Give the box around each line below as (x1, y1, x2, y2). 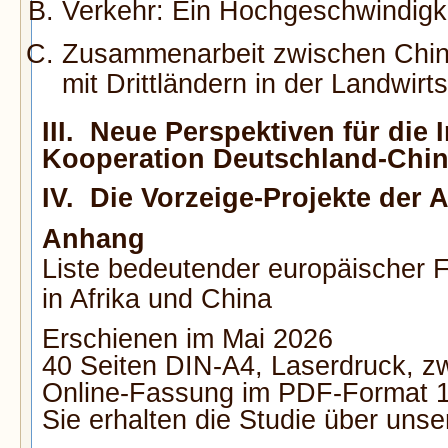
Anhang (42, 224, 145, 255)
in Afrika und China (42, 284, 272, 315)
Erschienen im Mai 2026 (42, 324, 333, 355)
